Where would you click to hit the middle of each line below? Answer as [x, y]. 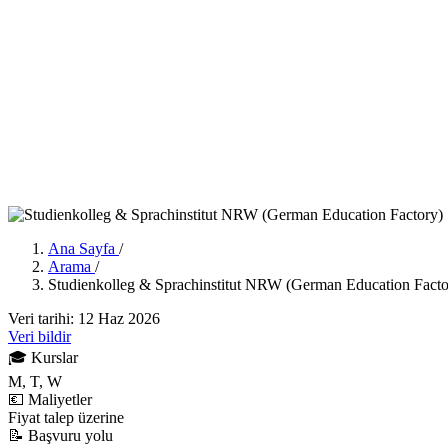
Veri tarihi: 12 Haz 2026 [84, 318]
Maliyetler [60, 399]
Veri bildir [39, 336]
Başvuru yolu [70, 435]
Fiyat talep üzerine [66, 417]
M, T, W [35, 381]
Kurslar [54, 357]
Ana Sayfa [83, 248]
